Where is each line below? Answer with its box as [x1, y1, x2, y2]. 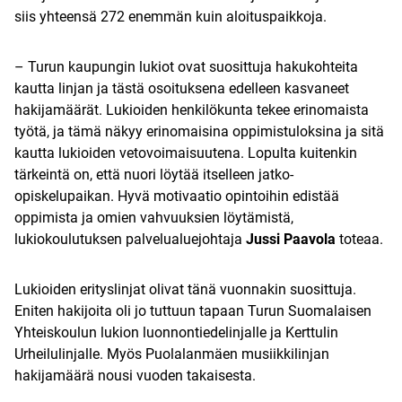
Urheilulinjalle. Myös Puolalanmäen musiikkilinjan [14, 345, 329, 363]
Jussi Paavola [246, 231, 336, 249]
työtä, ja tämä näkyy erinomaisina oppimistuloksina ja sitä [14, 123, 384, 141]
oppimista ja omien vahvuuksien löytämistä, [14, 209, 293, 227]
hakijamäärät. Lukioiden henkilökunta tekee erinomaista [14, 101, 369, 119]
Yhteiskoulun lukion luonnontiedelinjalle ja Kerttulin [14, 324, 338, 342]
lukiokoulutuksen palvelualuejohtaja [14, 231, 246, 249]
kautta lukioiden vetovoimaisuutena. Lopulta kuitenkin [14, 144, 357, 162]
